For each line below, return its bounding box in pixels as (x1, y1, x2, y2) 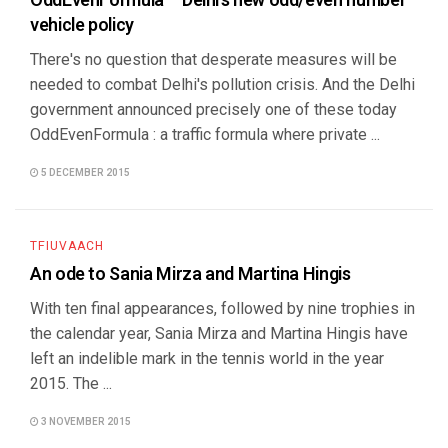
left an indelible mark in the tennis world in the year (30, 349, 384, 368)
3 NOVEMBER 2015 (39, 415, 131, 429)
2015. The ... (30, 374, 112, 393)
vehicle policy (30, 12, 134, 39)
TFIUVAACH (30, 237, 104, 255)
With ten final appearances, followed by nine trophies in (30, 299, 415, 318)
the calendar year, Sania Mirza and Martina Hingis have (30, 324, 408, 343)
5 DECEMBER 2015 (39, 166, 130, 180)
